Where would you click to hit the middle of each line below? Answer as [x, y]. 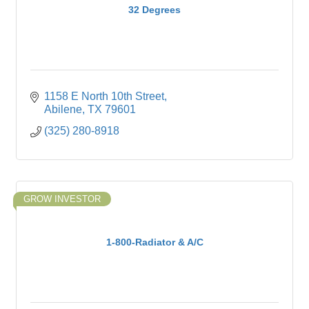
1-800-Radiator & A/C [154, 242]
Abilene [63, 109]
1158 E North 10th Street [104, 96]
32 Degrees [154, 9]
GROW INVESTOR [62, 199]
